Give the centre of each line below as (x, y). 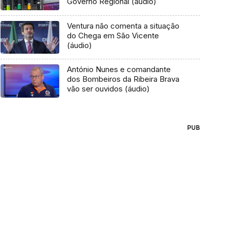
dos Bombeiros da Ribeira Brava (123, 79)
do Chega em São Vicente (113, 35)
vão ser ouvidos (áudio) (108, 89)
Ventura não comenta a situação (123, 26)
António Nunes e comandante (119, 70)
